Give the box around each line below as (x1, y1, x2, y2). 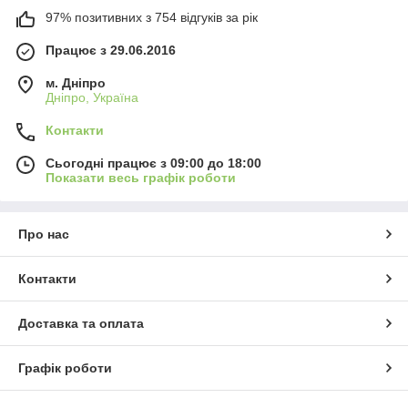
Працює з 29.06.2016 (46, 43, 176, 57)
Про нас (18, 227, 69, 241)
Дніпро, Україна (46, 90, 138, 105)
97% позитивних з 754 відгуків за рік (46, 10, 258, 25)
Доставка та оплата (18, 316, 144, 331)
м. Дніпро (46, 76, 106, 90)
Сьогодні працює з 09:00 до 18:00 (46, 156, 261, 170)
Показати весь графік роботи (46, 170, 236, 185)
